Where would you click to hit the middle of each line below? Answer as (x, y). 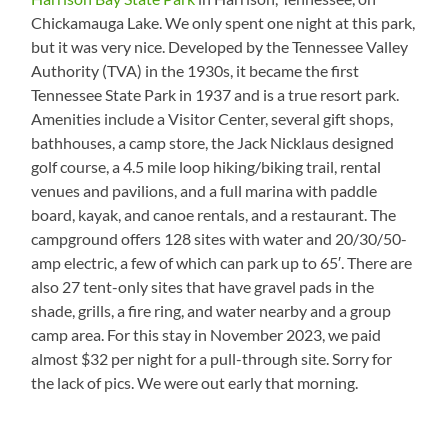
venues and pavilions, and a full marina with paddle (204, 191)
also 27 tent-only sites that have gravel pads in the (203, 287)
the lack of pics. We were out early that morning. (195, 383)
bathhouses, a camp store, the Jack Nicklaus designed (213, 143)
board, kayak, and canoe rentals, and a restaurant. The (214, 215)
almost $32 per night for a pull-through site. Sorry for (212, 359)
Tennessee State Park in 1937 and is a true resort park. (215, 95)
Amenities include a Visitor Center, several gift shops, (212, 119)
